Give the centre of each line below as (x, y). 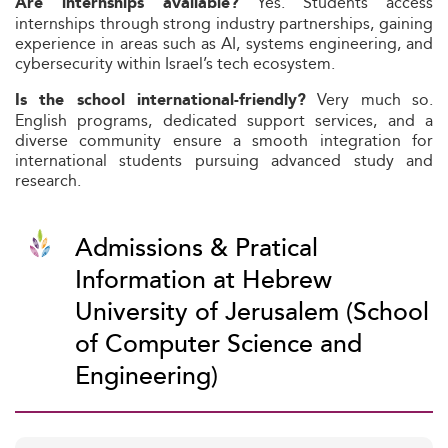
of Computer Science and (218, 344)
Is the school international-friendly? (160, 100)
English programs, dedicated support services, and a (224, 120)
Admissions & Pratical (196, 248)
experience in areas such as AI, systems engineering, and (224, 43)
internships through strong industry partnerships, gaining (224, 23)
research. (48, 180)
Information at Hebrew (203, 280)
